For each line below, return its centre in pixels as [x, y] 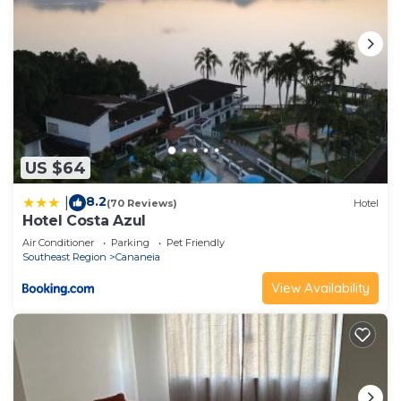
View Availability [320, 288]
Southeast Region [64, 257]
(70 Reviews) [142, 203]
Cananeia [138, 257]
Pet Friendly [196, 243]
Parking [130, 243]
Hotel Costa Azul [84, 221]
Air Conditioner [58, 243]
